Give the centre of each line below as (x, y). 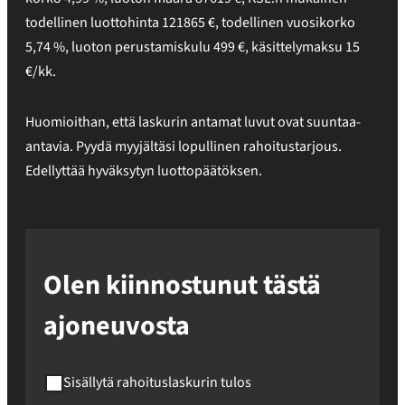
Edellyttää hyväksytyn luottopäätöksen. (144, 171)
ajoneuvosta (117, 326)
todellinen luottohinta (94, 23)
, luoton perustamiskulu (139, 47)
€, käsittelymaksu (290, 47)
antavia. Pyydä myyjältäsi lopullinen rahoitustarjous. (184, 146)
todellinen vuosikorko (288, 23)
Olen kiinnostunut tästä (182, 285)
